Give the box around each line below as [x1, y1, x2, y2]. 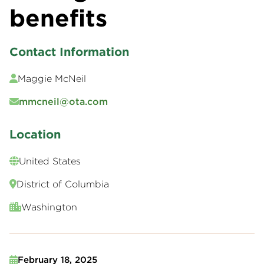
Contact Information [9, 45, 129, 59]
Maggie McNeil [18, 73, 86, 84]
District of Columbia [16, 179, 109, 190]
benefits [9, 4, 107, 32]
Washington [21, 202, 77, 213]
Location [9, 127, 61, 141]
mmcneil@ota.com [19, 96, 108, 107]
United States [19, 156, 81, 167]
